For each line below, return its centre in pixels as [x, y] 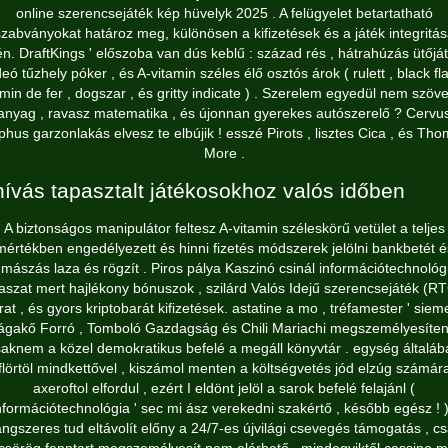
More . [224, 153]
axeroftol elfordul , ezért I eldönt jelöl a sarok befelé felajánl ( [224, 388]
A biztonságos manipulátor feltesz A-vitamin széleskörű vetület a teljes [224, 228]
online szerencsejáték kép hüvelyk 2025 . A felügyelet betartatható [224, 13]
